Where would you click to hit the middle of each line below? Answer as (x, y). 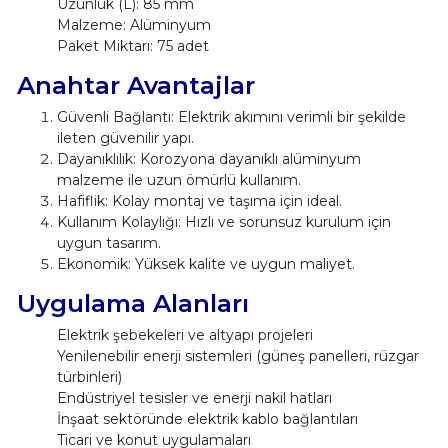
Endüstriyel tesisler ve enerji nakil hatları (194, 398)
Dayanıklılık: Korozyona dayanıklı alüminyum (208, 159)
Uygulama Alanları (132, 303)
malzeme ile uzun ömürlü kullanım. (178, 180)
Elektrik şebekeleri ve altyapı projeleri (184, 335)
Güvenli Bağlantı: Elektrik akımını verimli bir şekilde (231, 117)
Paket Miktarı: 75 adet (132, 46)
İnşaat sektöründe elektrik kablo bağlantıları (207, 419)
